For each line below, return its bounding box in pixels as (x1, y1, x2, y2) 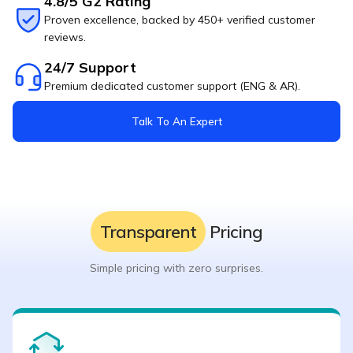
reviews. (44, 29, 86, 44)
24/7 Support (44, 58, 136, 76)
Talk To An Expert (131, 113, 222, 128)
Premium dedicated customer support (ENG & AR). (44, 78, 300, 93)
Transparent (100, 220, 196, 242)
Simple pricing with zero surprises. (90, 260, 263, 275)
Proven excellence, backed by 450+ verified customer (44, 12, 315, 27)
